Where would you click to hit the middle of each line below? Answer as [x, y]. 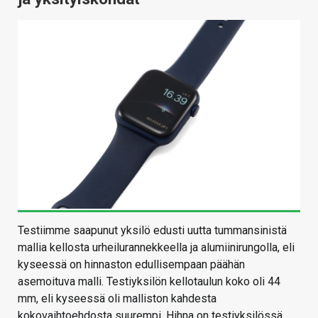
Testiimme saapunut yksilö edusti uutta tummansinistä [152, 230]
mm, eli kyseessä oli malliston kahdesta [117, 298]
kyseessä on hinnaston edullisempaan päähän [131, 264]
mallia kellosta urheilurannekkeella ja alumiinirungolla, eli [156, 247]
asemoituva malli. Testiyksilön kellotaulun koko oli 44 [149, 281]
